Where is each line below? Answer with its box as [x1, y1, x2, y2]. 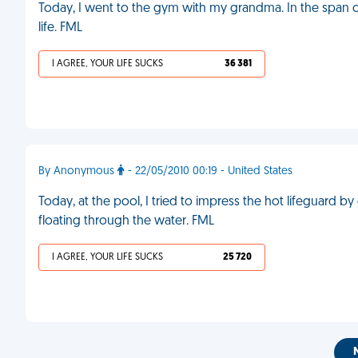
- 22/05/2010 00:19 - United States [125, 165, 292, 177]
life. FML [38, 22, 82, 34]
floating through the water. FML [38, 215, 214, 228]
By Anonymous [38, 165, 117, 177]
